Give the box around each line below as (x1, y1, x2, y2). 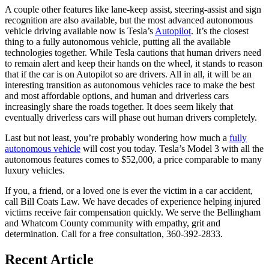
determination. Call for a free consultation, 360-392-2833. (5, 228, 223, 239)
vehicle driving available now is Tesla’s (5, 25, 155, 36)
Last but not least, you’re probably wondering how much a (5, 132, 229, 143)
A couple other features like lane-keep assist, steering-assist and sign (5, 4, 261, 14)
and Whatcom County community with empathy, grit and (5, 217, 220, 228)
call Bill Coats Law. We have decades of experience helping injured (5, 196, 261, 207)
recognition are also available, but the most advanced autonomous (5, 14, 253, 25)
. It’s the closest (191, 25, 249, 36)
